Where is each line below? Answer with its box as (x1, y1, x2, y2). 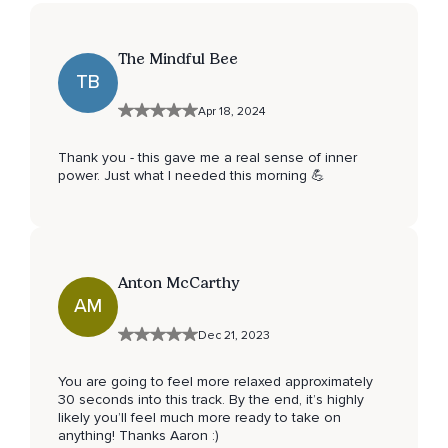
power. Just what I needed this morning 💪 (58, 166, 325, 184)
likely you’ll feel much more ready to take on (58, 408, 341, 426)
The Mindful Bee (118, 48, 238, 68)
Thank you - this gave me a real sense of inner (58, 148, 357, 166)
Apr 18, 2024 (198, 103, 265, 119)
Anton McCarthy (118, 272, 240, 292)
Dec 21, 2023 (198, 327, 270, 343)
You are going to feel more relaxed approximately (58, 372, 373, 390)
